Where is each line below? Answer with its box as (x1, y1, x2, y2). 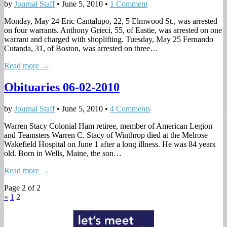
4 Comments (110, 104, 150, 113)
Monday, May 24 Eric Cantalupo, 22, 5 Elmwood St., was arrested (4, 17, 217, 26)
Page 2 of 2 (4, 183, 41, 193)
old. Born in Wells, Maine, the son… (4, 149, 122, 158)
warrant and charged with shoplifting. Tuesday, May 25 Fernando (4, 35, 213, 44)
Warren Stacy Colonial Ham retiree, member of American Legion (4, 122, 212, 131)
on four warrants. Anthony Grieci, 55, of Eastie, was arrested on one (4, 26, 222, 35)
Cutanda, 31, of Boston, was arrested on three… (4, 44, 158, 53)
